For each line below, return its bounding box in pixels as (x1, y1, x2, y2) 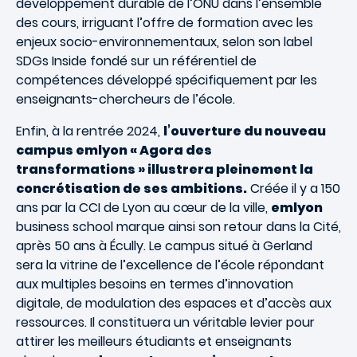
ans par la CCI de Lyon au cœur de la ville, (16, 198, 271, 217)
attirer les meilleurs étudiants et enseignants (16, 332, 292, 351)
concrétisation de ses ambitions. (16, 179, 247, 198)
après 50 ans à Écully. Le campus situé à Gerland (16, 237, 312, 255)
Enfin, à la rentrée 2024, (16, 122, 163, 140)
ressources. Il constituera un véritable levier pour (16, 313, 315, 331)
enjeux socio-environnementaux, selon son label (16, 33, 312, 51)
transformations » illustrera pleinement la (16, 160, 313, 178)
